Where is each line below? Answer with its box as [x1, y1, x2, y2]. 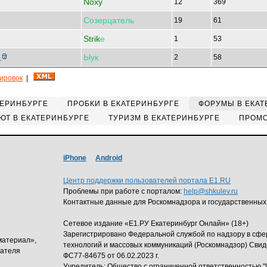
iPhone [63, 154, 86, 162]
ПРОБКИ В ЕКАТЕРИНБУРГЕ [67, 100, 179, 108]
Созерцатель [83, 15, 134, 25]
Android [95, 154, 122, 162]
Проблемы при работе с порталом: [63, 187, 184, 195]
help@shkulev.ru [184, 187, 238, 195]
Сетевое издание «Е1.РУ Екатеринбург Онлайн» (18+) [63, 219, 249, 228]
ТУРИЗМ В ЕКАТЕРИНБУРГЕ [108, 114, 220, 122]
